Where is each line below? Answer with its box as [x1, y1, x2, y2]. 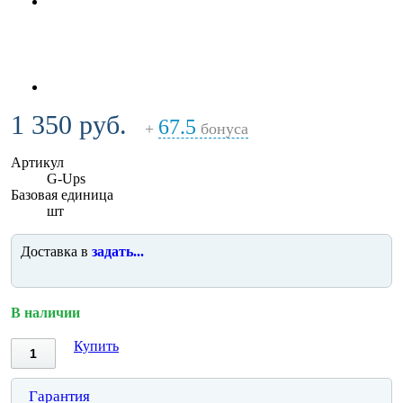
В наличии [11, 304, 80, 320]
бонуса [196, 119, 248, 138]
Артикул [11, 154, 64, 170]
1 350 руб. [11, 109, 127, 139]
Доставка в [21, 243, 92, 259]
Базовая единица [11, 186, 113, 202]
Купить [74, 337, 119, 354]
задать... [92, 243, 144, 259]
